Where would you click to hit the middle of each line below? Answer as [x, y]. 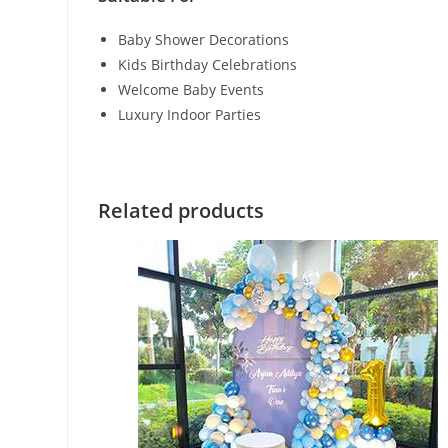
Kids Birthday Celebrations [208, 65]
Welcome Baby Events [191, 90]
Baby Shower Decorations [204, 40]
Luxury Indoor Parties [190, 115]
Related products [181, 211]
